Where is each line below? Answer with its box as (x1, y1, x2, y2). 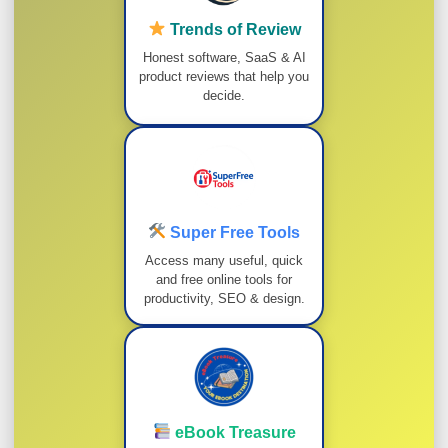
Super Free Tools (166, 223, 301, 241)
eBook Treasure (170, 423, 296, 441)
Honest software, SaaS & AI (142, 49, 306, 65)
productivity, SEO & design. (143, 290, 305, 306)
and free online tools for (156, 271, 292, 287)
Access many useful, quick (145, 252, 303, 268)
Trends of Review (165, 20, 301, 38)
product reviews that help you (139, 68, 309, 84)
